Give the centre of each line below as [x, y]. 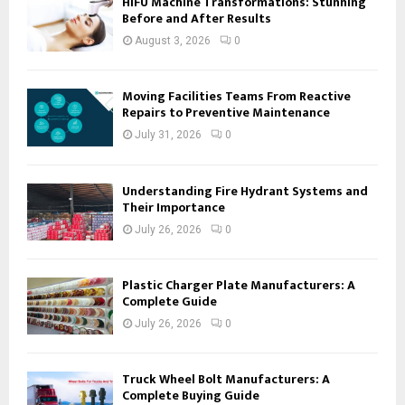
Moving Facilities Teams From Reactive [236, 97]
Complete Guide [170, 301]
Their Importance [174, 207]
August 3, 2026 [173, 40]
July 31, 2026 [168, 135]
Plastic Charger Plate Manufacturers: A [239, 285]
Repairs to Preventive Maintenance [226, 113]
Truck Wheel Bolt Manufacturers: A [226, 380]
